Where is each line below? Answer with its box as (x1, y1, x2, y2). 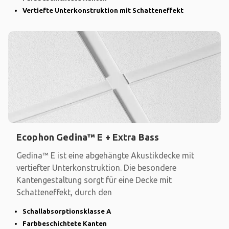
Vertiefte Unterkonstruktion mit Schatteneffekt (22, 6, 184, 14)
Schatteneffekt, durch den (16, 187, 112, 197)
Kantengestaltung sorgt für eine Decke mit (16, 175, 172, 185)
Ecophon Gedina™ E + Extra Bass (16, 131, 159, 142)
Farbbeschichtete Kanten (22, 219, 107, 227)
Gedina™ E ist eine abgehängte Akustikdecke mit (16, 150, 194, 160)
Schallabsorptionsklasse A (22, 207, 111, 215)
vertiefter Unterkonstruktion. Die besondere (16, 163, 176, 172)
